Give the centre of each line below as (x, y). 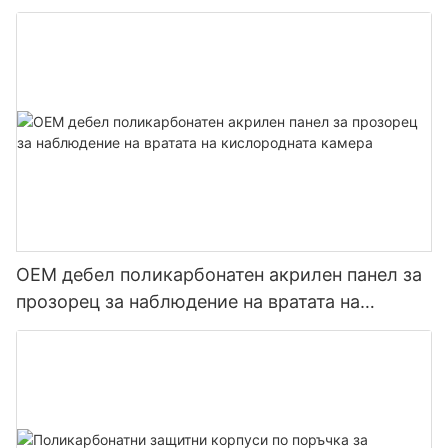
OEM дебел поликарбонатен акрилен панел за (219, 274)
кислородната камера (113, 328)
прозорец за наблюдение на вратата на (188, 301)
